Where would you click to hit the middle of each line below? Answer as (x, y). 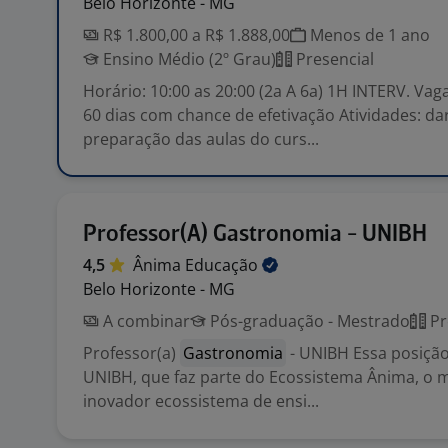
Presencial (333, 59)
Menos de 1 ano (368, 35)
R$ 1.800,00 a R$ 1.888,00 (194, 35)
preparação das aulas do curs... (201, 139)
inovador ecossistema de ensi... (201, 401)
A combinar (144, 321)
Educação (223, 265)
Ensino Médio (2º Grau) (187, 59)
